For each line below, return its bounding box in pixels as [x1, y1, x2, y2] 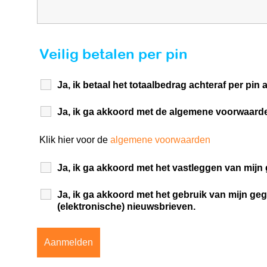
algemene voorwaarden [110, 135, 210, 145]
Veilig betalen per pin [39, 45, 188, 62]
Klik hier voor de [39, 135, 110, 145]
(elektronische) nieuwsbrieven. [57, 201, 195, 212]
